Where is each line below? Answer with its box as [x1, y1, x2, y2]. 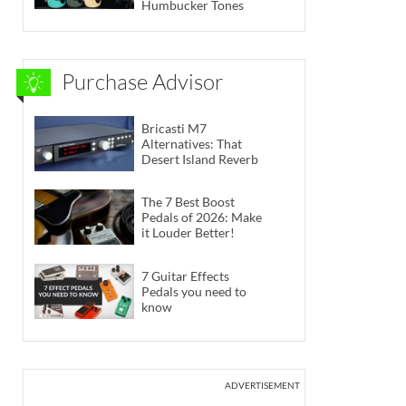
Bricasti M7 [141, 120, 207, 136]
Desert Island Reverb [141, 150, 258, 167]
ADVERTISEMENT [225, 379, 300, 391]
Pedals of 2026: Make [141, 209, 262, 226]
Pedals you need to [141, 283, 246, 299]
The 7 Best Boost [141, 194, 235, 210]
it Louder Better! [141, 225, 235, 241]
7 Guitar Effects [141, 267, 229, 284]
